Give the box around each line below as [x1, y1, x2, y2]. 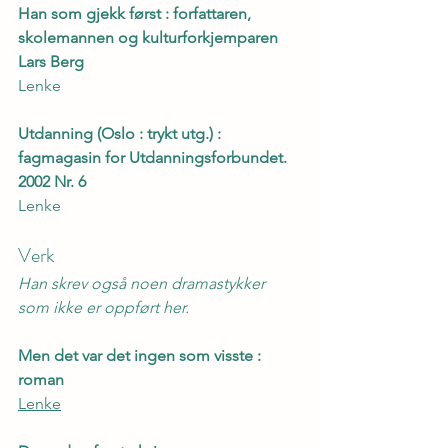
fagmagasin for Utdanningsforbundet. [18, 147, 291, 167]
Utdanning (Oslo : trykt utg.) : [18, 123, 225, 143]
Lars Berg [18, 51, 84, 71]
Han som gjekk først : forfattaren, [18, 3, 255, 23]
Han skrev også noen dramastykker [18, 273, 269, 293]
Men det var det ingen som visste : [18, 345, 265, 365]
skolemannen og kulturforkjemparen [18, 27, 282, 47]
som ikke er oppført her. [18, 297, 189, 317]
